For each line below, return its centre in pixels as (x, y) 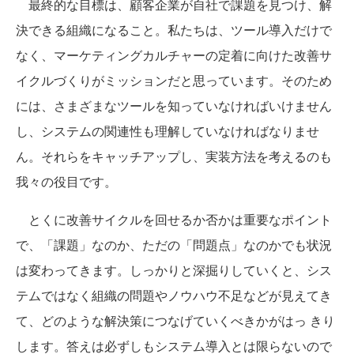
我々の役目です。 (66, 182)
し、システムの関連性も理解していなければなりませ (168, 131)
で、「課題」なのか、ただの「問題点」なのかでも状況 (174, 245)
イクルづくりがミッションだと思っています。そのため (174, 81)
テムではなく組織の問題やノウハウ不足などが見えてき (174, 296)
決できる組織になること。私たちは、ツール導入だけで (174, 30)
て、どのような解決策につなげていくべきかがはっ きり (175, 321)
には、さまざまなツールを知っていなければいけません (174, 106)
